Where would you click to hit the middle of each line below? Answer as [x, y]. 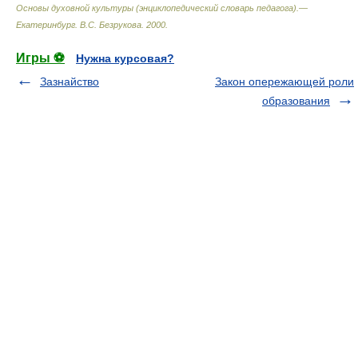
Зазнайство [70, 82]
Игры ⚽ [40, 58]
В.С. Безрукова [111, 25]
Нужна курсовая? [125, 58]
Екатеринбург [46, 25]
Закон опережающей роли [284, 82]
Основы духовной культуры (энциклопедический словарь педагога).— [162, 8]
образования [296, 101]
